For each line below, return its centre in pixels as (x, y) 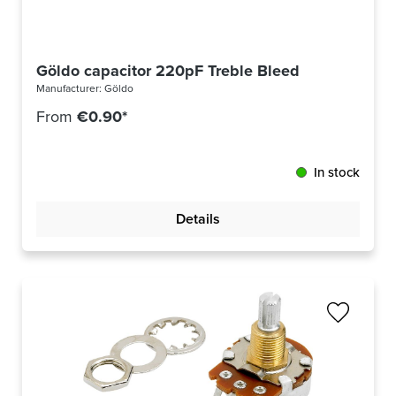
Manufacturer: (70, 89)
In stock (337, 173)
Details (198, 219)
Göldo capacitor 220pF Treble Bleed (168, 71)
